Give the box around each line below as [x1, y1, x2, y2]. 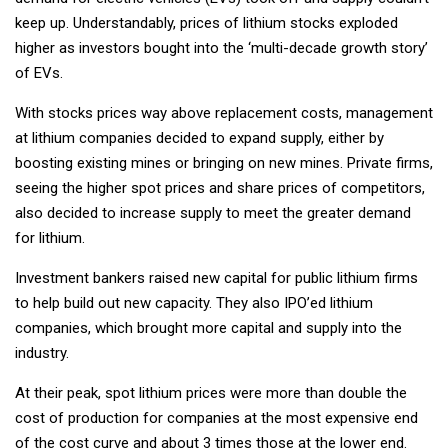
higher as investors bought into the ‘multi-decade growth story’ [15, 39, 428, 58]
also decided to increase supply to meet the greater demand [15, 204, 411, 223]
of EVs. [15, 64, 63, 83]
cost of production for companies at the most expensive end [15, 409, 418, 428]
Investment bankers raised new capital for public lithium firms [15, 269, 418, 288]
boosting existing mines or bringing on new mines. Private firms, [15, 154, 433, 173]
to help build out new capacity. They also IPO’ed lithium [15, 294, 373, 313]
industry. [15, 344, 69, 363]
